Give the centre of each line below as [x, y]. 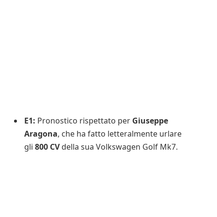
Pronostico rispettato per [84, 120]
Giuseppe [150, 120]
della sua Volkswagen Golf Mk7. [120, 147]
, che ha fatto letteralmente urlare [120, 133]
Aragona [41, 133]
